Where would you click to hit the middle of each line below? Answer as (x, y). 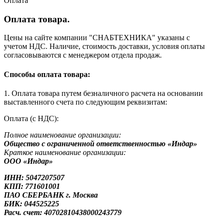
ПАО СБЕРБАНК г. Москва (51, 195)
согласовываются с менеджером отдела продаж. (83, 55)
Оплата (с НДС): (31, 118)
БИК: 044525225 (31, 203)
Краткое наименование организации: (65, 152)
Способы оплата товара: (47, 74)
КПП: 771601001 (32, 186)
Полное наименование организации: (62, 135)
